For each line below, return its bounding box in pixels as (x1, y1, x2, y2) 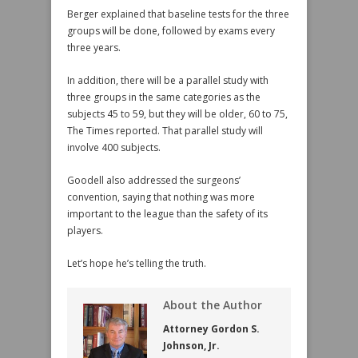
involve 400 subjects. (67, 141, 161, 154)
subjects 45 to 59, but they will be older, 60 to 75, (67, 107, 288, 121)
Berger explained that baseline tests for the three (67, 7, 289, 21)
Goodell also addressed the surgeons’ (67, 173, 241, 187)
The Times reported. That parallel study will (67, 124, 263, 137)
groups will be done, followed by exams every (67, 24, 275, 38)
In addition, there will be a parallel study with (67, 74, 268, 87)
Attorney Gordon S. (163, 322, 260, 336)
